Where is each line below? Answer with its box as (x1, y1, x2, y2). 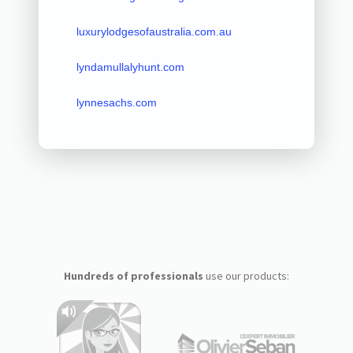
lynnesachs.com (76, 95, 157, 109)
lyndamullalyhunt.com (76, 60, 184, 73)
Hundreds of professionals (63, 268, 203, 283)
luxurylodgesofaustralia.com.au (76, 24, 232, 38)
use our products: (203, 268, 289, 283)
